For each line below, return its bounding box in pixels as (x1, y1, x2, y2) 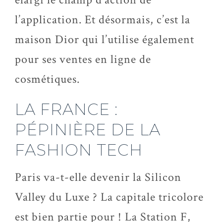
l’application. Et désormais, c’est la (15, 12, 190, 27)
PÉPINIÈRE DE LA (15, 120, 161, 139)
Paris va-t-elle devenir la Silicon (15, 169, 181, 185)
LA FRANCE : (15, 100, 118, 119)
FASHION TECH (15, 140, 143, 160)
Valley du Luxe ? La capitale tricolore (15, 189, 204, 205)
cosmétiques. (15, 71, 80, 87)
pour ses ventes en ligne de (15, 52, 151, 67)
